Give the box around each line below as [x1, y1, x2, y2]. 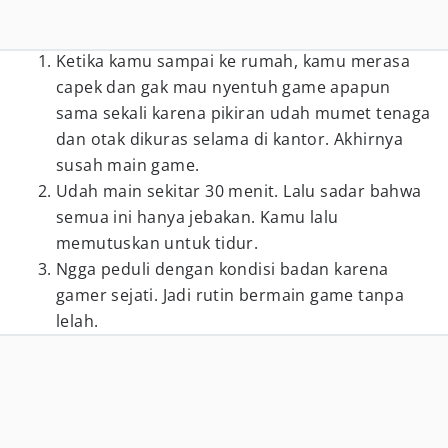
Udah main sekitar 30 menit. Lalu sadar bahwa [56, 180, 422, 202]
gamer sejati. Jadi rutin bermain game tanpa [56, 284, 405, 306]
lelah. [56, 310, 99, 332]
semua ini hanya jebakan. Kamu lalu [56, 206, 339, 228]
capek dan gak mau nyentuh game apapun [56, 76, 391, 98]
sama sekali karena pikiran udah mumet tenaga [56, 102, 431, 124]
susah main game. [56, 154, 200, 176]
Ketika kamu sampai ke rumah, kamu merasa [56, 50, 410, 72]
